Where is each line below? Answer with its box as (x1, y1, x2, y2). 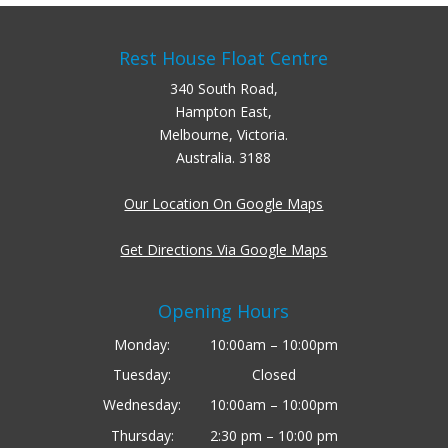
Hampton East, (175, 102, 273, 121)
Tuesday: (113, 365, 172, 385)
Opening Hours (158, 299, 290, 324)
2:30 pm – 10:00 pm (209, 426, 338, 446)
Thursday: (110, 426, 174, 446)
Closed (251, 365, 296, 385)
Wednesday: (103, 395, 182, 415)
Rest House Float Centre (119, 46, 329, 70)
